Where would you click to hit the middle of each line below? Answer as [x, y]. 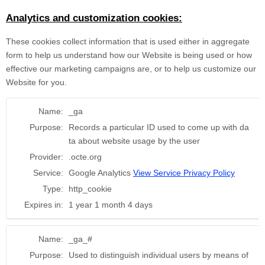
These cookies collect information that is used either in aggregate [128, 42]
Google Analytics [101, 173]
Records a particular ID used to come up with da [159, 127]
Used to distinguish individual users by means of [159, 255]
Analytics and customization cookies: [94, 18]
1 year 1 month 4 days [111, 205]
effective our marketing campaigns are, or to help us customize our [131, 69]
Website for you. [36, 83]
